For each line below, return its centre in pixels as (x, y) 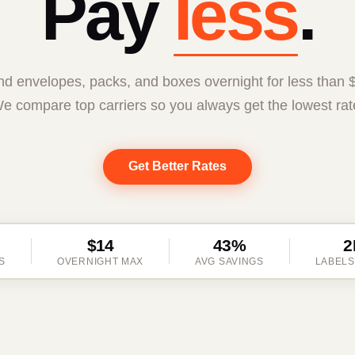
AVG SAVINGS (229, 261)
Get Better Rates (177, 166)
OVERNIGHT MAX (101, 261)
